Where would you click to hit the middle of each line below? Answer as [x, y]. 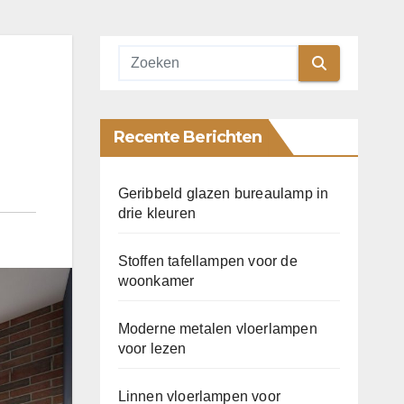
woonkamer [156, 281]
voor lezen [152, 349]
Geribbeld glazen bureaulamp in [223, 194]
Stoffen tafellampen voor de [207, 262]
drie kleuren [156, 214]
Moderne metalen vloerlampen [217, 329]
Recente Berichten [188, 138]
